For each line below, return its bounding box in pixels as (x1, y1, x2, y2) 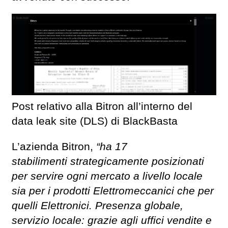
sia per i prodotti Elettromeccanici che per (12, 185, 214, 197)
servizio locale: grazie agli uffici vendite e (12, 214, 212, 227)
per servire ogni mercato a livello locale (12, 170, 203, 183)
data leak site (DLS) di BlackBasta (12, 115, 178, 127)
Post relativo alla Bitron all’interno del (12, 100, 192, 112)
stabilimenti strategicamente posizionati (12, 155, 204, 168)
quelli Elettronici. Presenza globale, (12, 199, 183, 212)
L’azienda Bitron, (12, 140, 96, 153)
